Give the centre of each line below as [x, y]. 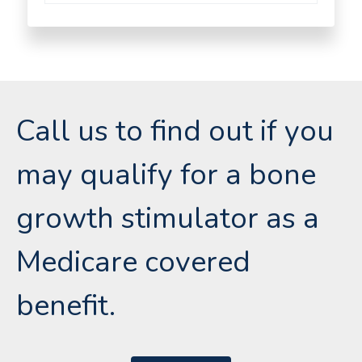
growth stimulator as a [168, 219]
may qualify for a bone [166, 175]
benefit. [66, 306]
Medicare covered [133, 263]
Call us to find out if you [175, 132]
